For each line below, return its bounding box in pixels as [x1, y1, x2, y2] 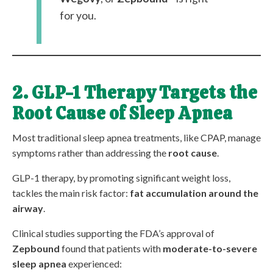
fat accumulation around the [130, 186, 258, 199]
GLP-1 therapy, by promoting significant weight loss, [12, 171, 230, 183]
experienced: [66, 257, 122, 269]
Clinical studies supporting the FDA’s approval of [12, 227, 214, 239]
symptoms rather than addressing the [12, 146, 168, 158]
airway [12, 202, 43, 214]
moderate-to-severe [163, 242, 257, 254]
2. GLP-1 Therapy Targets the [12, 80, 257, 104]
